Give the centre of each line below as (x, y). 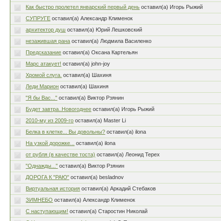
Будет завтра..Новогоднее (59, 109)
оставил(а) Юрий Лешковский (105, 30)
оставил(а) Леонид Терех (129, 154)
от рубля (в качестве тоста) (61, 154)
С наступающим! (47, 211)
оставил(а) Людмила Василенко (112, 41)
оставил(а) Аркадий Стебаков (119, 188)
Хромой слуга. (44, 75)
